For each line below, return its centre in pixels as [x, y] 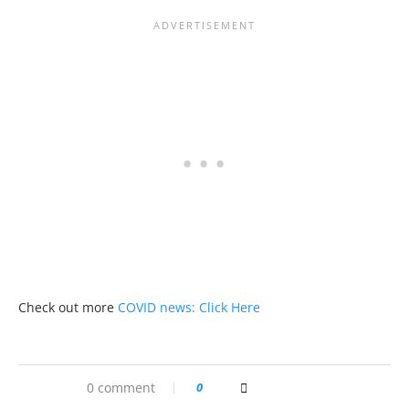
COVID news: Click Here [189, 308]
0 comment [121, 388]
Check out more [68, 308]
